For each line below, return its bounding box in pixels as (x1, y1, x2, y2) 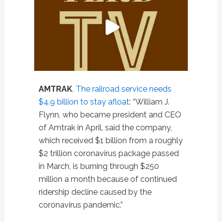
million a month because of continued (38, 174, 177, 184)
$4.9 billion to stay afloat (38, 97, 129, 107)
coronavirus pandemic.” (38, 200, 123, 210)
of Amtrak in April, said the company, (38, 122, 172, 132)
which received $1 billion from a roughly (38, 135, 183, 145)
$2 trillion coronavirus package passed (38, 148, 179, 158)
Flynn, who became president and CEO (38, 110, 181, 119)
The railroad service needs (75, 84, 171, 94)
